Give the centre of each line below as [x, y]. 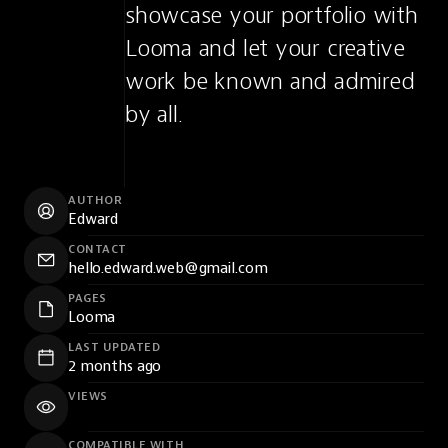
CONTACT [97, 249]
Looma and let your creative [265, 48]
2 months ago [115, 366]
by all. [154, 114]
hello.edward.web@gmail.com [168, 268]
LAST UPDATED [114, 347]
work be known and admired [270, 81]
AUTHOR [95, 200]
